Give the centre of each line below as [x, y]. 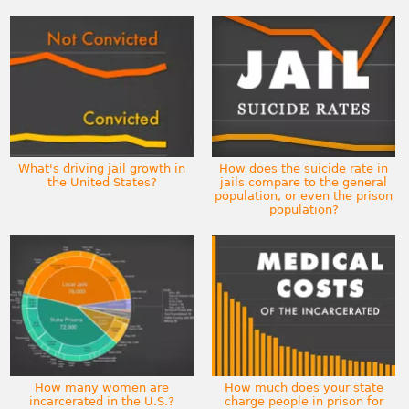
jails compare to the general [304, 182]
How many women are [102, 387]
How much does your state [304, 387]
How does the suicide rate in [304, 168]
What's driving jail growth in [102, 168]
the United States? [102, 182]
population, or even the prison [304, 195]
